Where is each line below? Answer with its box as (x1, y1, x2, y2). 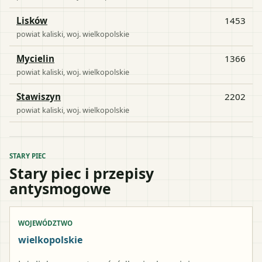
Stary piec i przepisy (9, 163, 154, 183)
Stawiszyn (16, 90, 61, 102)
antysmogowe (9, 178, 111, 198)
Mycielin (16, 52, 54, 64)
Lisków (16, 14, 47, 26)
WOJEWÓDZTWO (18, 218, 73, 227)
